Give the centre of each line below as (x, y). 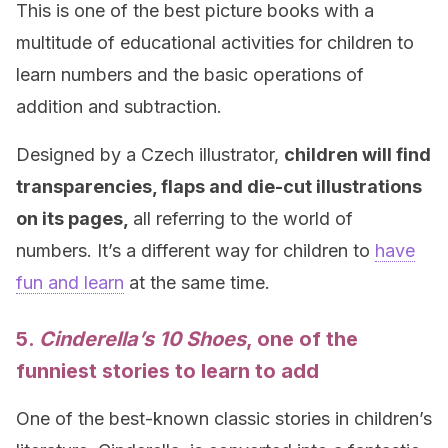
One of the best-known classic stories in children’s (224, 418)
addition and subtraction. (119, 106)
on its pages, (74, 218)
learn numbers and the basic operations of (190, 74)
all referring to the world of (243, 218)
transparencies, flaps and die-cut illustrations (219, 186)
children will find (357, 154)
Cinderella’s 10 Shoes (142, 339)
